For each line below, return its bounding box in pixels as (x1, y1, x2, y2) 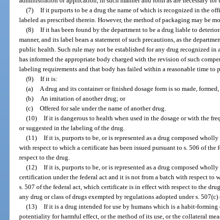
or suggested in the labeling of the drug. (19, 124, 125, 132)
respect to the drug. (19, 153, 70, 161)
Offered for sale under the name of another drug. (39, 104, 166, 112)
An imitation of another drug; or (40, 94, 125, 102)
